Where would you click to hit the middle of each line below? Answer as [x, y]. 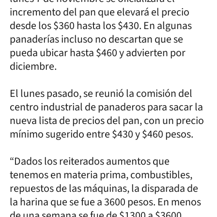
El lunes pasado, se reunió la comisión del [101, 93]
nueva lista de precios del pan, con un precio [107, 120]
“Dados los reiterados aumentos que [90, 161]
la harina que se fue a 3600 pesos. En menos [105, 202]
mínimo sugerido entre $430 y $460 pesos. [101, 134]
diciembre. [33, 66]
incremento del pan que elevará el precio [100, 12]
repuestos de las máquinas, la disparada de [104, 188]
